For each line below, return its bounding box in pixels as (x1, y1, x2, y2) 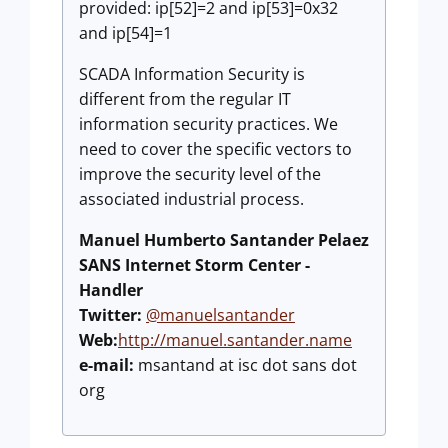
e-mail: (79, 354, 134, 377)
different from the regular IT (79, 88, 291, 111)
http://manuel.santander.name (118, 329, 352, 352)
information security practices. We (79, 113, 338, 136)
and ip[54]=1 (79, 22, 172, 45)
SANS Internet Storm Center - (79, 254, 310, 277)
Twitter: (79, 304, 142, 327)
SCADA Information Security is (79, 63, 305, 86)
